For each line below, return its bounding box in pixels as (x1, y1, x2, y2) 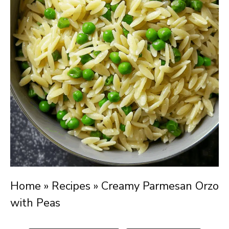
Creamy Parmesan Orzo (101, 178, 219, 194)
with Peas (10, 195, 60, 211)
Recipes (52, 178, 90, 194)
